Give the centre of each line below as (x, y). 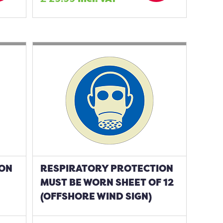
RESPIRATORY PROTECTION (107, 168)
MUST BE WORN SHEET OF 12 (107, 182)
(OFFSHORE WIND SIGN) (96, 196)
